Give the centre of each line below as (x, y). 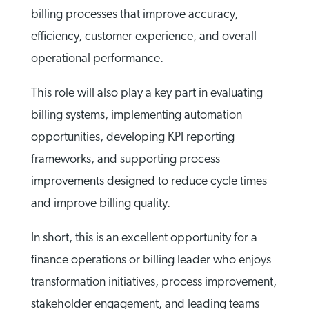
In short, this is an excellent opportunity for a (144, 239)
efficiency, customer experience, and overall (143, 37)
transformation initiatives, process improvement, (153, 283)
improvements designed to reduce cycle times (149, 182)
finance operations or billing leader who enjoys (151, 261)
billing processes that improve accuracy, (134, 15)
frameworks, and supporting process (125, 160)
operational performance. (97, 59)
